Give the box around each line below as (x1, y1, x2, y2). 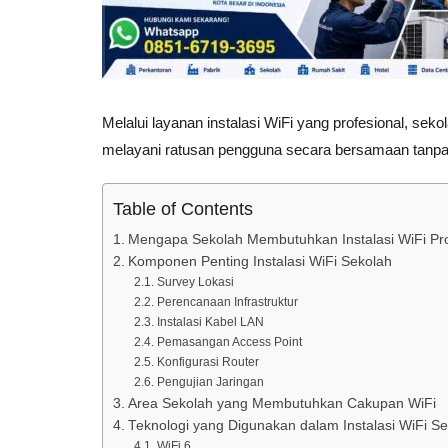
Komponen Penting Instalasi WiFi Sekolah (127, 254, 392, 269)
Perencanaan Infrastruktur (156, 295, 298, 309)
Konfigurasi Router (156, 355, 259, 369)
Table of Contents (113, 199, 253, 220)
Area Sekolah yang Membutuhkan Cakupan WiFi (127, 396, 436, 411)
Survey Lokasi (156, 275, 234, 289)
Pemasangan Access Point (156, 335, 302, 349)
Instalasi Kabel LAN (156, 315, 264, 329)
